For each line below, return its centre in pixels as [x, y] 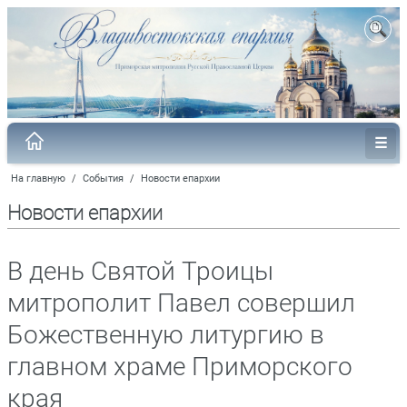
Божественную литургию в [166, 334]
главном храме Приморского [180, 366]
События [103, 178]
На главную [38, 178]
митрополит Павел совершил [181, 303]
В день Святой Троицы [140, 271]
